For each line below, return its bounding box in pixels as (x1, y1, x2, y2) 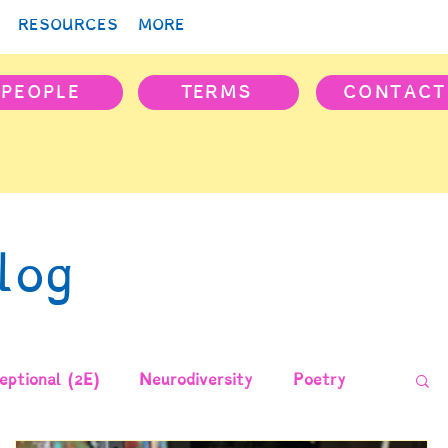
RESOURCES (17, 15, 118, 34)
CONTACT (343, 81, 446, 103)
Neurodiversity (139, 369, 253, 390)
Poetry (293, 369, 346, 390)
